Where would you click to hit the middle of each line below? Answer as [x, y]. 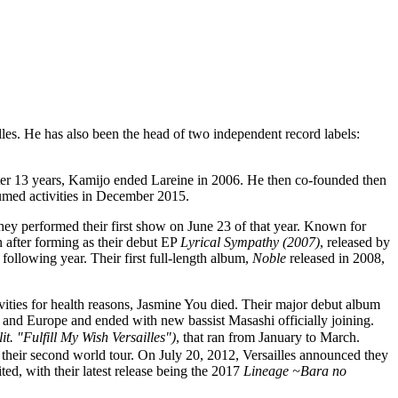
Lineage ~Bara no [295, 370]
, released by [355, 242]
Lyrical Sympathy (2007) [250, 242]
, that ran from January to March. [268, 337]
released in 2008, [335, 258]
